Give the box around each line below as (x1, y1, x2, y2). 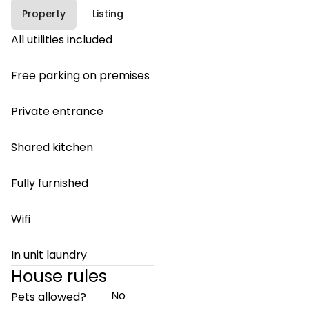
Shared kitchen (11, 139, 93, 155)
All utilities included (11, 32, 112, 48)
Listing (92, 6, 123, 21)
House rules (11, 265, 107, 288)
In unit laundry (11, 247, 87, 263)
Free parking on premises (11, 68, 150, 83)
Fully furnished (11, 175, 88, 191)
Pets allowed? (11, 289, 86, 305)
